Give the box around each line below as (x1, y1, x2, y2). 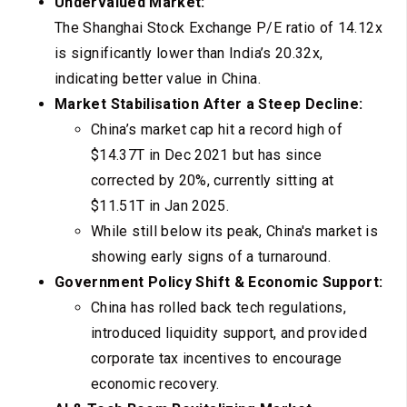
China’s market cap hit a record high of (91, 121, 343, 139)
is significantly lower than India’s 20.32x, (55, 45, 323, 63)
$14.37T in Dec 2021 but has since (91, 146, 322, 164)
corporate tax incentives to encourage (91, 350, 342, 368)
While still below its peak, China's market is (91, 223, 379, 241)
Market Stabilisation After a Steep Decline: (55, 95, 363, 114)
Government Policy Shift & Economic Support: (55, 273, 383, 292)
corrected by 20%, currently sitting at (91, 172, 334, 190)
